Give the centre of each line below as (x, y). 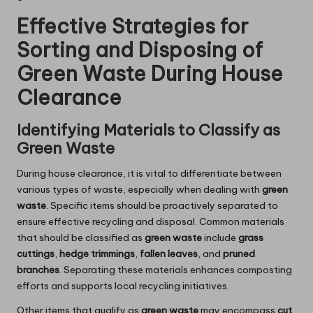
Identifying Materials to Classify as (148, 130)
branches (38, 270)
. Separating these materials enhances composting (176, 270)
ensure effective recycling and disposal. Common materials (151, 222)
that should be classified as (81, 238)
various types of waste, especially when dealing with (139, 190)
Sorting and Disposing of (140, 50)
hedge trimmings (97, 254)
